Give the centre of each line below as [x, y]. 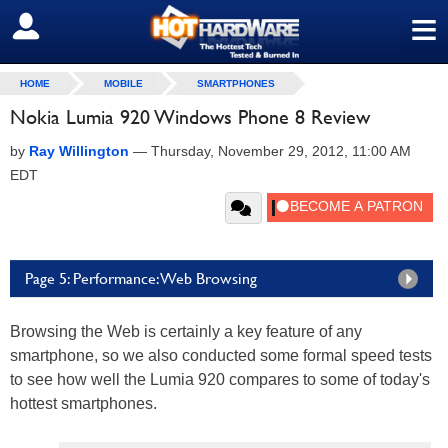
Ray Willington [79, 151]
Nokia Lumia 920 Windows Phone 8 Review [190, 117]
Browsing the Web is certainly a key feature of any [186, 331]
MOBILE [123, 83]
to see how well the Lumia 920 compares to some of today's [220, 379]
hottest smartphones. [83, 403]
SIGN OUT [58, 27]
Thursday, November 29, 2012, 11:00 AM [281, 151]
